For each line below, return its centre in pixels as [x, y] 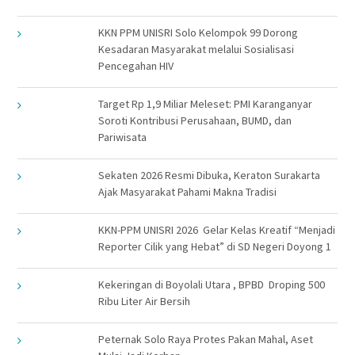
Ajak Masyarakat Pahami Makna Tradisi [187, 191]
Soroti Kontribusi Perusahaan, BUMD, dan [195, 120]
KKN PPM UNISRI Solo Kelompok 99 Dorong [198, 32]
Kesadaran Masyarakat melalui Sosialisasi [196, 49]
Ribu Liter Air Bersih [144, 301]
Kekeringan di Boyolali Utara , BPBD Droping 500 [211, 284]
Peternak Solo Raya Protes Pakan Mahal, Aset [205, 339]
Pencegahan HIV [136, 65]
